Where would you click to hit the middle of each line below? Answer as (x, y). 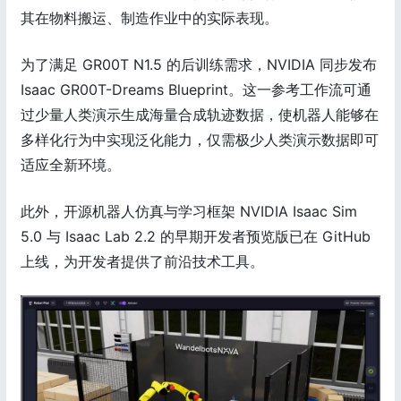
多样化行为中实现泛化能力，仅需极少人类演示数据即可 (200, 139)
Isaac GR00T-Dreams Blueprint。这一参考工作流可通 (196, 89)
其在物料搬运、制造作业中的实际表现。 (149, 17)
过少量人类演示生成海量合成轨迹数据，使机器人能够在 (200, 114)
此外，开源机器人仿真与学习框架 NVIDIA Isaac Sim (189, 211)
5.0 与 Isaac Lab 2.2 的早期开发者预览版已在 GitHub (196, 236)
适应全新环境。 (71, 164)
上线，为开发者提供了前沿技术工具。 (142, 261)
